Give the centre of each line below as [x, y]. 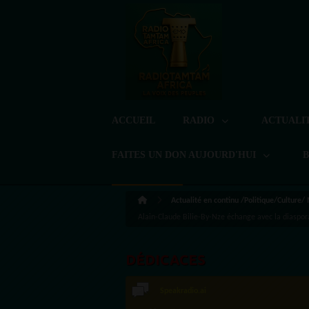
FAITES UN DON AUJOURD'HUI [185, 155]
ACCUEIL [133, 120]
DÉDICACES [166, 260]
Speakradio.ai [183, 291]
